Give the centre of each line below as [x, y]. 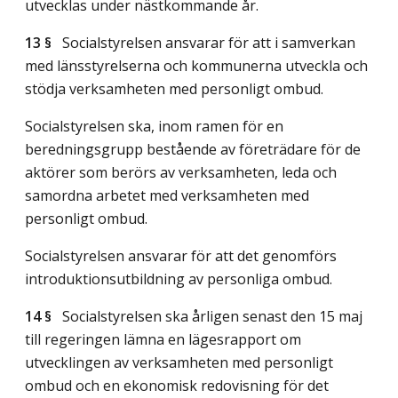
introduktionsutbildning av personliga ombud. [179, 279]
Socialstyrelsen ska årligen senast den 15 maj [207, 317]
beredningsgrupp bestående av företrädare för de [193, 150]
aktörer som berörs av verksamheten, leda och [181, 173]
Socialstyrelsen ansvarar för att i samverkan [203, 43]
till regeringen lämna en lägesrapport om [163, 340]
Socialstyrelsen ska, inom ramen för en [154, 127]
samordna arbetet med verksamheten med [167, 196]
